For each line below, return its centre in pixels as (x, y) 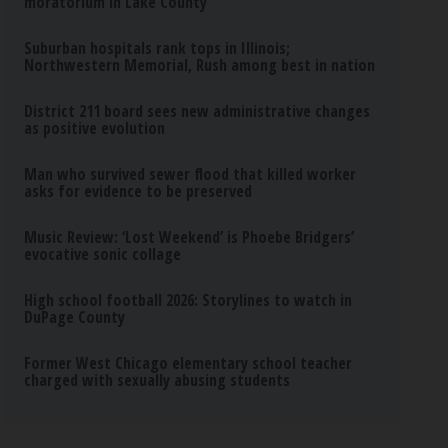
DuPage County (75, 317)
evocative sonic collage (103, 254)
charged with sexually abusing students (157, 380)
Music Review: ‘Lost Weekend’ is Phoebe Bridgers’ (189, 237)
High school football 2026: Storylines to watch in (188, 300)
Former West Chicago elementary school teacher (188, 363)
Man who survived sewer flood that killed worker (190, 174)
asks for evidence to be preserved (138, 191)
